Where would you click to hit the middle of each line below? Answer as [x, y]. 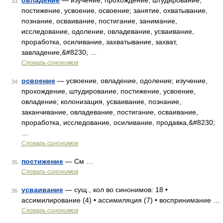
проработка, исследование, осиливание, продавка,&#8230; [118, 122]
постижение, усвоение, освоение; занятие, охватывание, [114, 10]
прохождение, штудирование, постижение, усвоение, [109, 91]
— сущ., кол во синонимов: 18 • [115, 190]
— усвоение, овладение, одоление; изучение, [131, 81]
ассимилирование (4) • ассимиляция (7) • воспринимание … [121, 200]
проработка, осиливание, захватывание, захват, [99, 42]
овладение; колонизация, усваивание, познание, [101, 102]
